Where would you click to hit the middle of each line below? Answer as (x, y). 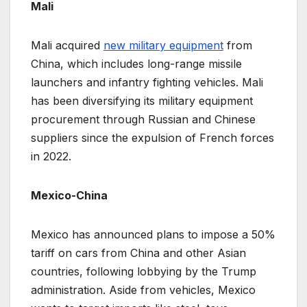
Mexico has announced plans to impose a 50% (153, 234)
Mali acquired (67, 45)
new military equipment (163, 45)
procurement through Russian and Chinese (143, 119)
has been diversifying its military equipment (142, 100)
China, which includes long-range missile (136, 63)
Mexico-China (69, 195)
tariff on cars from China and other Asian (138, 253)
